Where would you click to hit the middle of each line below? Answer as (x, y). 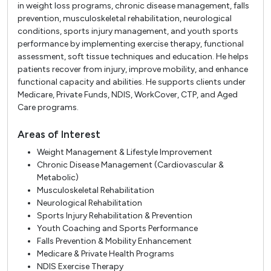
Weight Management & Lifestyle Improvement (125, 152)
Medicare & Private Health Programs (106, 253)
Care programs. (48, 108)
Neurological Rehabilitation (90, 203)
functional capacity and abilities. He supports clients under (132, 82)
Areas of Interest (59, 135)
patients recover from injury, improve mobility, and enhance (133, 70)
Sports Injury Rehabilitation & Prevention (115, 215)
